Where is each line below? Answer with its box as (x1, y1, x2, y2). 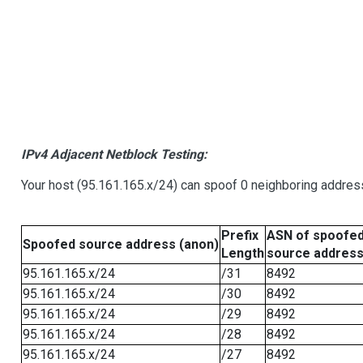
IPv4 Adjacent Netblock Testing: (20, 147, 207, 163)
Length (220, 246, 264, 262)
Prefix (220, 228, 258, 244)
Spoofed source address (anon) (22, 237, 219, 253)
